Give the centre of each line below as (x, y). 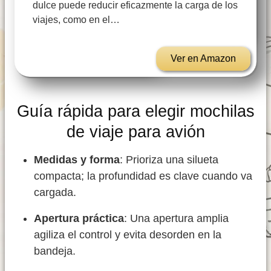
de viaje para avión (135, 132)
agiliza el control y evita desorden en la (128, 235)
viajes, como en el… (76, 20)
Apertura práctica (79, 219)
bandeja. (55, 251)
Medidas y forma (77, 160)
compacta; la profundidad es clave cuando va (143, 176)
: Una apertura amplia (176, 219)
